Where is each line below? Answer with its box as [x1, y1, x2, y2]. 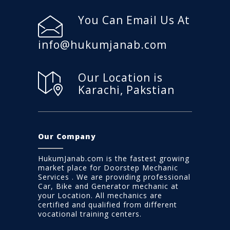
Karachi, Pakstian [78, 83, 175, 98]
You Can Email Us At [78, 13, 190, 28]
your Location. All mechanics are [38, 190, 162, 201]
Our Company [38, 131, 96, 142]
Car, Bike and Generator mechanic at [38, 181, 179, 191]
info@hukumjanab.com [38, 37, 167, 52]
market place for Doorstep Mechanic [38, 163, 178, 173]
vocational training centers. [38, 209, 142, 219]
